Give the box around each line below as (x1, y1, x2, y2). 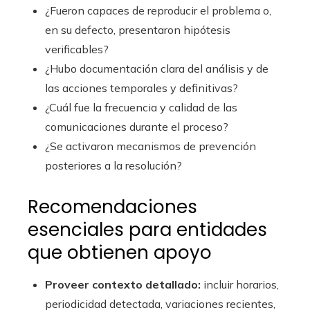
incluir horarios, (201, 277, 279, 291)
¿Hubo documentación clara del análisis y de (45, 61, 268, 75)
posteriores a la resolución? (45, 158, 182, 172)
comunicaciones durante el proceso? (45, 119, 228, 134)
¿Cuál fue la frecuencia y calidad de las (45, 100, 237, 114)
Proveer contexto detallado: (45, 277, 201, 291)
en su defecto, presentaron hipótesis (45, 22, 230, 37)
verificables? (45, 42, 109, 56)
